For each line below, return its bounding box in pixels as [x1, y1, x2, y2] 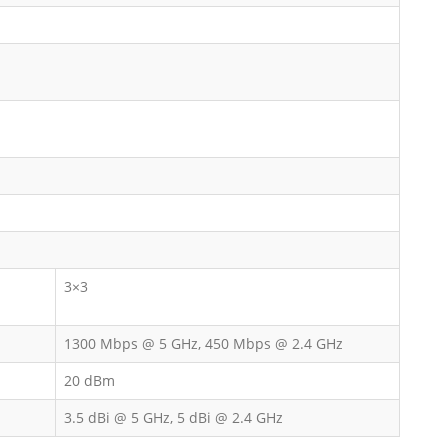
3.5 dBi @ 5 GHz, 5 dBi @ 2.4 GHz [63, 407, 283, 427]
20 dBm [63, 370, 115, 390]
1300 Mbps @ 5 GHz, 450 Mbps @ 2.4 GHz [63, 333, 343, 353]
